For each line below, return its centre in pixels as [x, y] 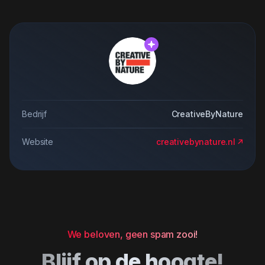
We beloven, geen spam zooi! [132, 234]
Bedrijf [34, 114]
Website [38, 141]
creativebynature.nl [196, 141]
